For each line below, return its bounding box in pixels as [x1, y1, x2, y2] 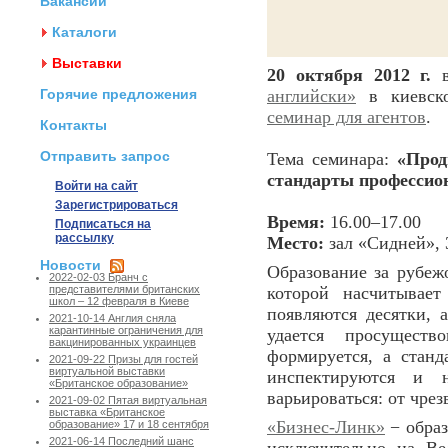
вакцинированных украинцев [49, 336, 196, 349]
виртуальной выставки [49, 365, 165, 378]
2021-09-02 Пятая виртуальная [49, 394, 207, 407]
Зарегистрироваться [55, 198, 178, 212]
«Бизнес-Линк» [267, 417, 385, 437]
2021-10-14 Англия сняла [49, 312, 176, 325]
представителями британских [49, 283, 200, 296]
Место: [267, 233, 324, 253]
